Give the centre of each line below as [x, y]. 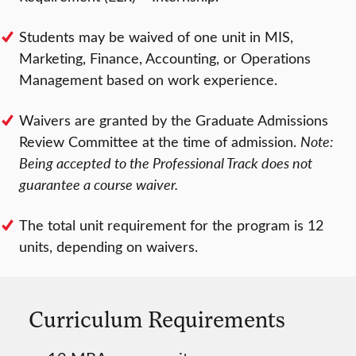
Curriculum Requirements [157, 318]
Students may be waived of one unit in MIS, [156, 36]
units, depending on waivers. [108, 246]
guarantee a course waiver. [99, 184]
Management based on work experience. [148, 79]
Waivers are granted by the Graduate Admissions [174, 120]
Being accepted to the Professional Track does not [166, 163]
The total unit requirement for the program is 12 [171, 224]
